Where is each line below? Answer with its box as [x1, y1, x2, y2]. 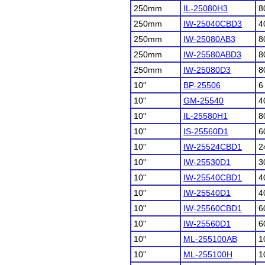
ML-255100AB [183, 234, 237, 244]
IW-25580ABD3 [183, 50, 241, 59]
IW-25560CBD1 [183, 203, 242, 213]
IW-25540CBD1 [183, 173, 242, 182]
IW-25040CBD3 [183, 19, 242, 28]
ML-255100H [183, 250, 232, 259]
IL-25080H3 [183, 4, 228, 13]
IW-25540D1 [183, 188, 231, 198]
